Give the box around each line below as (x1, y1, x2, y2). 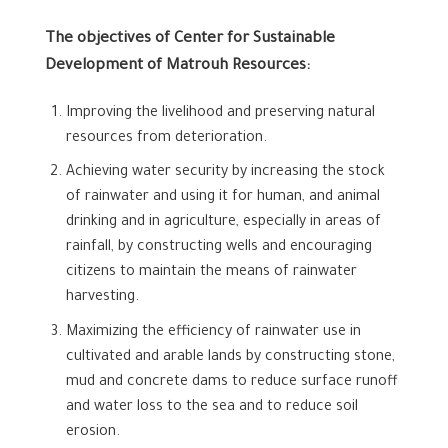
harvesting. (65, 290, 139, 307)
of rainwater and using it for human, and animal (65, 190, 380, 207)
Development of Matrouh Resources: (45, 57, 310, 75)
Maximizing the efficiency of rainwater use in (65, 325, 361, 342)
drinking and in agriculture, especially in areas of (65, 215, 381, 232)
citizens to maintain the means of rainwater (65, 265, 357, 282)
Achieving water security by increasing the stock (65, 165, 385, 182)
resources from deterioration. (65, 130, 267, 147)
